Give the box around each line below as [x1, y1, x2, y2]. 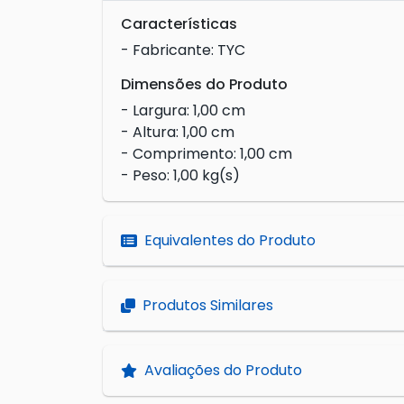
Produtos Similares [142, 295, 273, 317]
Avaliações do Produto [144, 360, 302, 381]
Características [121, 14, 237, 35]
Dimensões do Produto [121, 74, 288, 96]
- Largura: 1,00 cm [121, 100, 245, 122]
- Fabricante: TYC [121, 40, 245, 61]
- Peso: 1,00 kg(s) [121, 165, 240, 187]
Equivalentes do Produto [144, 230, 316, 252]
